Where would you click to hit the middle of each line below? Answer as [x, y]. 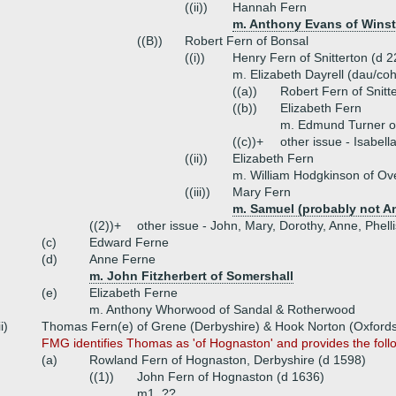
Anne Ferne [122, 259]
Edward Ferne [129, 242]
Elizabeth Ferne [133, 293]
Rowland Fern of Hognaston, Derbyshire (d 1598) [228, 360]
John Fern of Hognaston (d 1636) [231, 377]
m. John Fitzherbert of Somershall [191, 276]
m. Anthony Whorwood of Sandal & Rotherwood [222, 309]
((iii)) [198, 192]
